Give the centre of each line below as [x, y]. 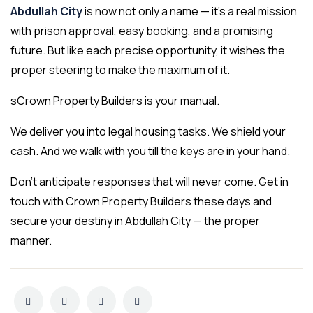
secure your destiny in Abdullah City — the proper [135, 221]
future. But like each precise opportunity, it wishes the [148, 51]
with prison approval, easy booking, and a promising [142, 31]
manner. [31, 241]
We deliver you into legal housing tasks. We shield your [148, 132]
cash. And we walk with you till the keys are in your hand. [150, 151]
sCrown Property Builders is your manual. [115, 101]
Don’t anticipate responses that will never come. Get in [150, 182]
